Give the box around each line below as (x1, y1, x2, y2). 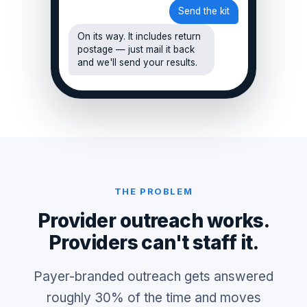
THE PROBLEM (114, 186, 193, 197)
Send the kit (178, 5, 230, 16)
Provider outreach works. (37, 209, 270, 232)
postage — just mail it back (77, 44, 195, 55)
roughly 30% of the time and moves (46, 290, 261, 306)
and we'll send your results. (77, 57, 197, 68)
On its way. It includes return (77, 31, 201, 42)
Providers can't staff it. (48, 231, 258, 254)
